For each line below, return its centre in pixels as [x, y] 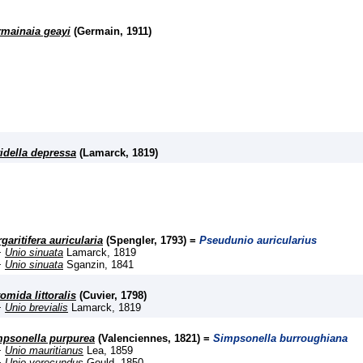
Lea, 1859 [108, 351]
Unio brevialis [36, 308]
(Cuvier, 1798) [111, 296]
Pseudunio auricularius [258, 241]
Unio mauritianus [44, 351]
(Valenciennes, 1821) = [154, 339]
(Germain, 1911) [111, 31]
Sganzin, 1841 [98, 265]
